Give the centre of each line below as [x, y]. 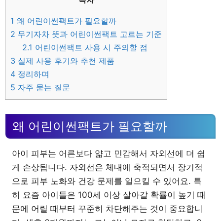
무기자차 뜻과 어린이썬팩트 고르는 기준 [89, 34]
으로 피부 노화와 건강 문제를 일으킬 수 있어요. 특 [107, 181]
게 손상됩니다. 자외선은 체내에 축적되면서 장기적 [107, 167]
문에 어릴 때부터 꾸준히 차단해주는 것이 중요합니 [107, 209]
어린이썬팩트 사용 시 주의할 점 [90, 47]
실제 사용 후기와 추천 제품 [65, 60]
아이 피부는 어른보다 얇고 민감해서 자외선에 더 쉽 [109, 154]
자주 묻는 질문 [43, 87]
